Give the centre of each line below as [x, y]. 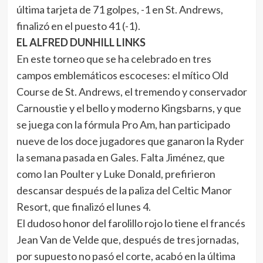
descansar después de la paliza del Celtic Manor [124, 190]
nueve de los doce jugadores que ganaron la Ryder [130, 141]
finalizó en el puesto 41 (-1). [78, 26]
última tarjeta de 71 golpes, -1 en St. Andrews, [119, 9]
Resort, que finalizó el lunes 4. [83, 207]
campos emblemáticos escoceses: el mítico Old [122, 75]
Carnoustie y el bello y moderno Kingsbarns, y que [129, 108]
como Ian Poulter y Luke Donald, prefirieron [116, 174]
